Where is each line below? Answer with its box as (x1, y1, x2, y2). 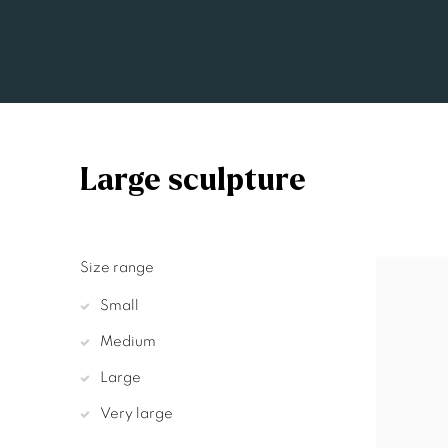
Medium (100, 334, 156, 350)
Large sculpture (80, 164, 306, 197)
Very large (100, 406, 173, 422)
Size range (80, 260, 154, 276)
